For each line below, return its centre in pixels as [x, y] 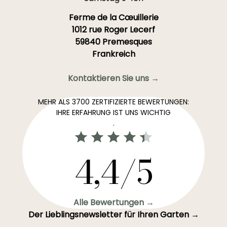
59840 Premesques [113, 42]
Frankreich [113, 54]
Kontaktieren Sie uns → [113, 78]
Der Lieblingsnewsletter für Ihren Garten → [113, 215]
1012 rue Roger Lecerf [113, 30]
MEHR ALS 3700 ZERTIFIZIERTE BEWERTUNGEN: [113, 102]
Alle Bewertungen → [113, 202]
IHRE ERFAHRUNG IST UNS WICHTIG [113, 112]
